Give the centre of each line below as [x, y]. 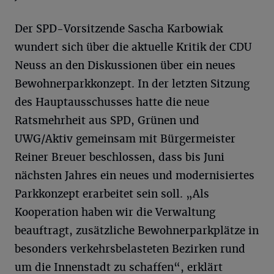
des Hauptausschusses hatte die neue [112, 102]
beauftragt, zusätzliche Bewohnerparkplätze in [137, 231]
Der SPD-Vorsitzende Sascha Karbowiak [119, 29]
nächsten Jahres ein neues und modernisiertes [135, 176]
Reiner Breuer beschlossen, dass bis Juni [120, 157]
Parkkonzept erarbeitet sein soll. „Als [112, 194]
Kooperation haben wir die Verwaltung [115, 212]
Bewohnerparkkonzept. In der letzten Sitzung [132, 84]
